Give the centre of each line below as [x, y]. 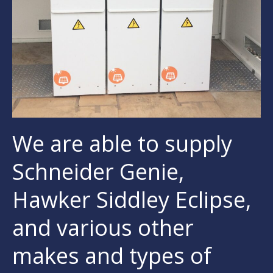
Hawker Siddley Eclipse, [132, 199]
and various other [103, 227]
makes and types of [112, 255]
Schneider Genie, [98, 171]
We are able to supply [122, 143]
